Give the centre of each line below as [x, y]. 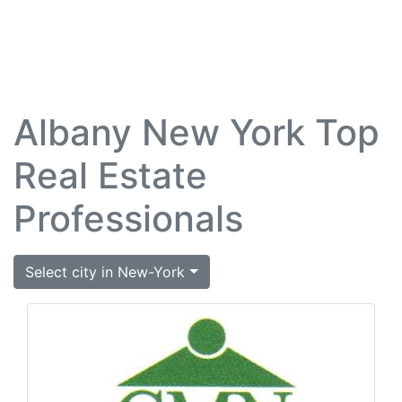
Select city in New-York [105, 272]
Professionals [128, 218]
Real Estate [110, 175]
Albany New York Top [197, 132]
